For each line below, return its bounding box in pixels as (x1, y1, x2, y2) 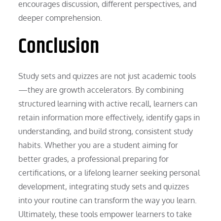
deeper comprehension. (18, 12, 103, 23)
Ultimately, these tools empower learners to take (18, 209, 192, 219)
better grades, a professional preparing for (18, 153, 169, 164)
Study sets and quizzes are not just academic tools (18, 71, 196, 81)
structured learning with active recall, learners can (18, 98, 198, 109)
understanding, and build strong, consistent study (18, 126, 193, 136)
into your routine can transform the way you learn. (18, 195, 197, 205)
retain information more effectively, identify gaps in (18, 112, 200, 122)
